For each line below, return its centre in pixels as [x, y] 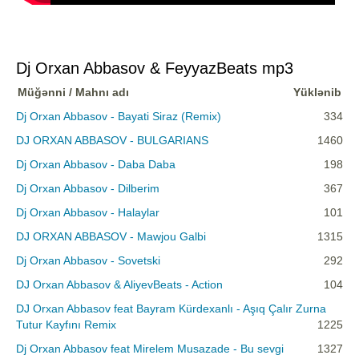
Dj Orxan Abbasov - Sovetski [88, 261]
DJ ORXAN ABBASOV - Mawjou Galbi [111, 237]
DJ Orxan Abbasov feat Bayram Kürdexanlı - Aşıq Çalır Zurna [171, 309]
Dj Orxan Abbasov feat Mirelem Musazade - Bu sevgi [150, 349]
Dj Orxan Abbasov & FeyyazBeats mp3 [155, 69]
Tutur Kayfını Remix [66, 325]
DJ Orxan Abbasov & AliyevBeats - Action [119, 285]
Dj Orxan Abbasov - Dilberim [88, 189]
